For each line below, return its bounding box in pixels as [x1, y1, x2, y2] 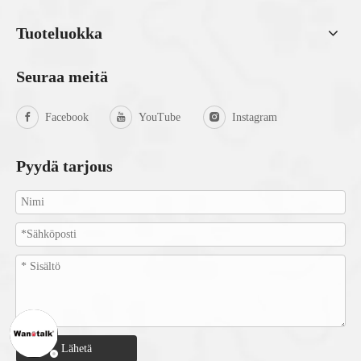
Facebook [45, 110, 89, 123]
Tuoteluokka [16, 23, 102, 42]
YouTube [139, 110, 180, 123]
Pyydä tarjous [16, 156, 113, 175]
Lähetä [61, 342, 92, 355]
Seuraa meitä [16, 67, 108, 85]
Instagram [232, 110, 277, 123]
